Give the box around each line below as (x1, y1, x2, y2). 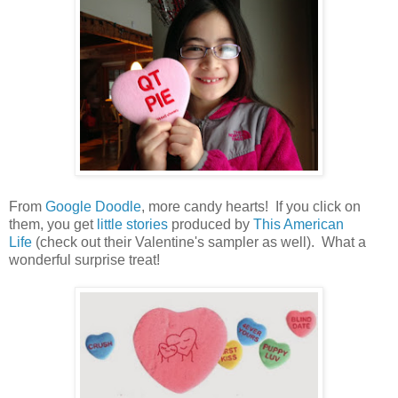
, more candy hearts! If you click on (141, 198, 361, 214)
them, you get (9, 216, 97, 232)
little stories (97, 216, 168, 232)
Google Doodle (45, 198, 141, 214)
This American (253, 216, 344, 232)
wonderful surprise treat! (9, 251, 160, 267)
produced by (168, 216, 253, 232)
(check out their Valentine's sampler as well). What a (32, 234, 366, 250)
